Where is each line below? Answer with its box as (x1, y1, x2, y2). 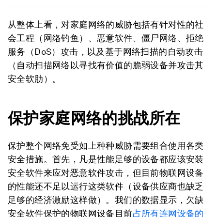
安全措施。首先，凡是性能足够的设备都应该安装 (8, 154, 204, 164)
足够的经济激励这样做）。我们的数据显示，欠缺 (8, 194, 204, 205)
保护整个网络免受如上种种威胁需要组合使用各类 (8, 140, 204, 151)
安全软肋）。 (8, 73, 62, 84)
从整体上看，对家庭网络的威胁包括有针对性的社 (8, 19, 204, 30)
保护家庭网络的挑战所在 (8, 108, 181, 127)
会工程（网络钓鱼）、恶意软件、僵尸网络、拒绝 (8, 32, 204, 43)
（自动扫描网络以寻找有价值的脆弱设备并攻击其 (8, 60, 204, 70)
